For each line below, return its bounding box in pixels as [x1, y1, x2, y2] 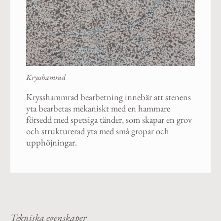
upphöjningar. [26, 136, 77, 148]
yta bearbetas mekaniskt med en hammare [26, 102, 170, 114]
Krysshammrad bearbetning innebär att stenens [26, 90, 191, 103]
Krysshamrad [26, 72, 66, 83]
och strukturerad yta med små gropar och [26, 124, 169, 137]
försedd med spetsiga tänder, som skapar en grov [26, 113, 192, 126]
